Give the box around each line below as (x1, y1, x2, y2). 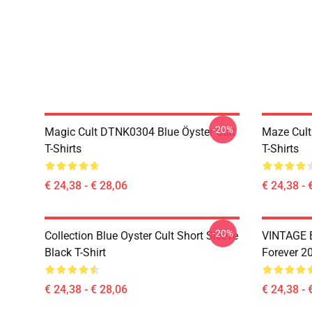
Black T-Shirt (45, 246, 106, 259)
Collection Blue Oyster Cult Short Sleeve (45, 229, 238, 242)
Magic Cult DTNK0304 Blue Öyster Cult (45, 125, 235, 139)
